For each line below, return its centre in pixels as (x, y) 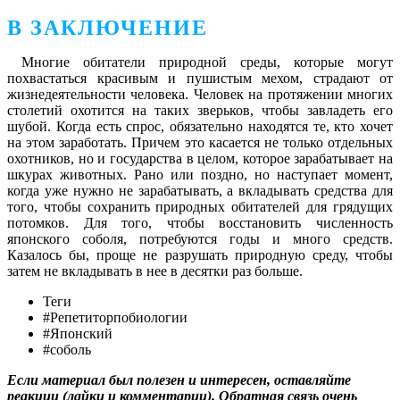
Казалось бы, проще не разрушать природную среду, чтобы (200, 255)
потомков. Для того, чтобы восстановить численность (200, 223)
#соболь (67, 350)
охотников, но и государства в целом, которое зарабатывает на (200, 159)
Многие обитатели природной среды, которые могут (207, 62)
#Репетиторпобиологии (115, 318)
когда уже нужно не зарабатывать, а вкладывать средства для (200, 191)
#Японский (78, 334)
